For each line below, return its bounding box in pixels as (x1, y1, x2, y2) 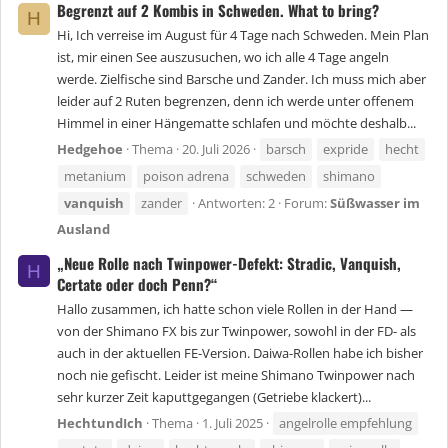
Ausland (57, 220, 110, 239)
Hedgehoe (57, 140, 123, 159)
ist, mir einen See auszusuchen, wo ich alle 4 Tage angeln (57, 48, 389, 67)
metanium (64, 167, 126, 186)
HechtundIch (57, 414, 143, 433)
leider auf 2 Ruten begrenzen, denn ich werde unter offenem (57, 92, 414, 111)
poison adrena (143, 167, 229, 186)
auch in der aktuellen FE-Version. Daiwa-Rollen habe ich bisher (57, 344, 423, 363)
